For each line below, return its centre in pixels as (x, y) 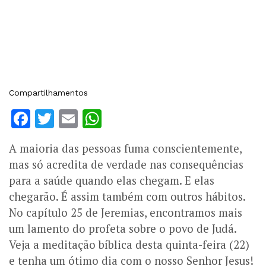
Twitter (86, 118)
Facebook (74, 118)
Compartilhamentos (48, 92)
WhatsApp (149, 118)
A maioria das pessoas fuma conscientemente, (125, 148)
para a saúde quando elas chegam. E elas (112, 180)
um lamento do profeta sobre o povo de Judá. (123, 228)
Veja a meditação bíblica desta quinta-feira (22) (129, 244)
